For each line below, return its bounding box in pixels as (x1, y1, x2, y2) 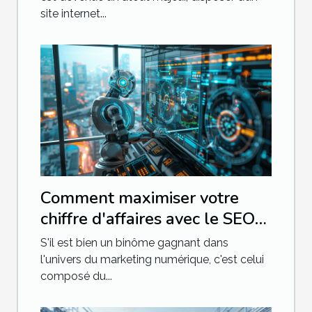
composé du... (40, 270, 112, 283)
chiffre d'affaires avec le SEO (40, 208, 255, 231)
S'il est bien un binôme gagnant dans (40, 236, 228, 250)
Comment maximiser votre (40, 187, 239, 210)
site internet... (40, 6, 107, 20)
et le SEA (40, 228, 111, 251)
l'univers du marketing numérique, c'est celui (40, 253, 264, 267)
